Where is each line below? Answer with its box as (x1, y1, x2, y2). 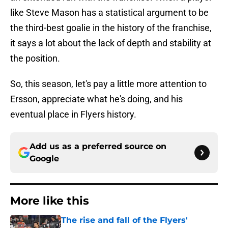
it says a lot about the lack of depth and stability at (10, 38, 211, 49)
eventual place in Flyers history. (10, 109, 136, 120)
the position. (10, 53, 60, 64)
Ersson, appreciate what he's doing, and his (10, 94, 183, 105)
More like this (10, 194, 89, 208)
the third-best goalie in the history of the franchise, (10, 22, 212, 34)
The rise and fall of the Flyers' (61, 215, 188, 225)
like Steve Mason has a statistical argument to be (10, 7, 209, 18)
